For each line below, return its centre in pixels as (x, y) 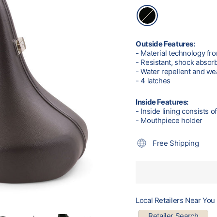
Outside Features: (165, 44)
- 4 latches (153, 80)
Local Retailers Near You (175, 200)
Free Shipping (176, 143)
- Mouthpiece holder (169, 120)
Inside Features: (162, 102)
